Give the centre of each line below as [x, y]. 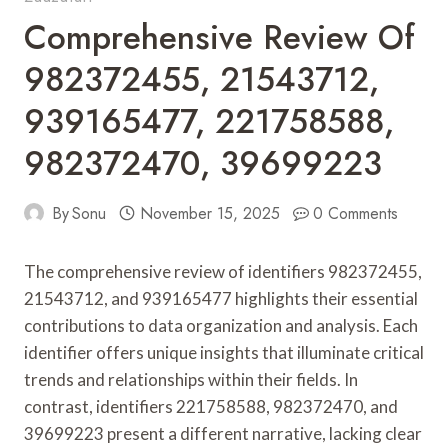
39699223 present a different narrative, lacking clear [223, 433]
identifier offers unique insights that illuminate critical [224, 352]
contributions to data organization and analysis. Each [221, 325]
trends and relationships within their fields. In [191, 379]
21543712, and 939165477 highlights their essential [221, 298]
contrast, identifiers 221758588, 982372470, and [211, 406]
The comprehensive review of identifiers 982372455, [223, 271]
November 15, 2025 [209, 213]
